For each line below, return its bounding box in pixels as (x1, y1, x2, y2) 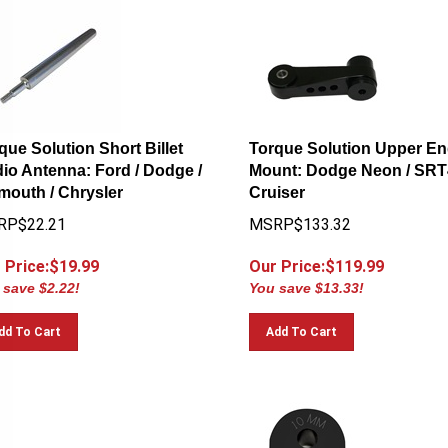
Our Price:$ (248, 248, 335, 267)
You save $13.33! (248, 271, 364, 287)
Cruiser (248, 175, 305, 192)
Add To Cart (265, 316, 337, 330)
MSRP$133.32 (248, 206, 351, 225)
